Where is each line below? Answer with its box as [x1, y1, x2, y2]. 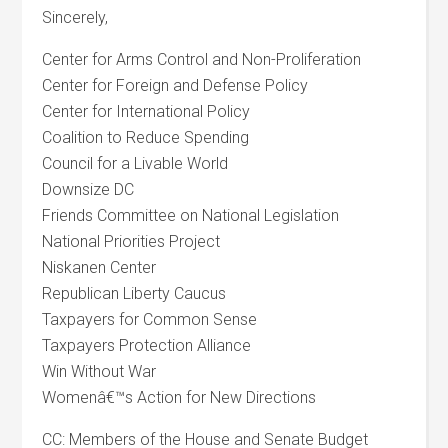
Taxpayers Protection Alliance [42, 336, 252, 355]
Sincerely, [42, 8, 109, 27]
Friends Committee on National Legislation [42, 206, 340, 225]
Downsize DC [42, 180, 135, 199]
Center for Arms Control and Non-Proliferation [42, 50, 362, 69]
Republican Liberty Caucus [42, 284, 227, 303]
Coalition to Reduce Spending [42, 128, 250, 147]
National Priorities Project [42, 232, 221, 251]
